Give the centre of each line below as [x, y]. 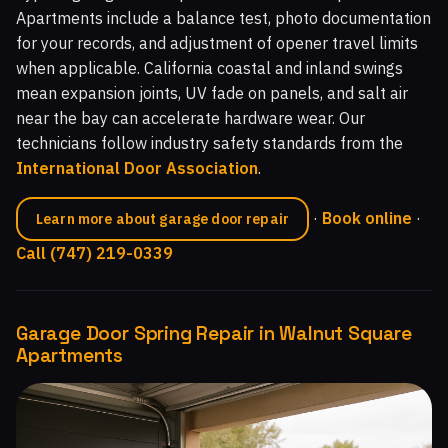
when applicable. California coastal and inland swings [209, 67]
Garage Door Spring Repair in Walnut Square [214, 333]
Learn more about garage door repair [162, 218]
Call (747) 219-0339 [94, 252]
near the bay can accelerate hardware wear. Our [190, 117]
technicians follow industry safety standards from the [209, 142]
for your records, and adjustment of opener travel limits [217, 42]
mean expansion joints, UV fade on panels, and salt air [212, 92]
